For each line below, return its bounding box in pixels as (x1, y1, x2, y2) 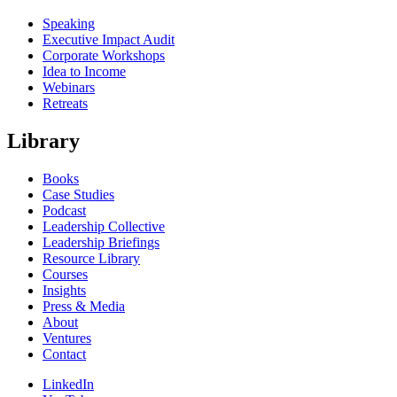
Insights (43, 282, 86, 298)
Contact (43, 346, 86, 362)
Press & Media (43, 298, 125, 314)
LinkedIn (43, 376, 94, 392)
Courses (43, 266, 88, 282)
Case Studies (43, 186, 114, 202)
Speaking (43, 15, 95, 31)
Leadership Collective (43, 218, 165, 234)
